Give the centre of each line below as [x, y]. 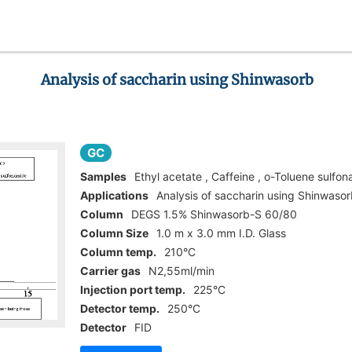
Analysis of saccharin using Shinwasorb [177, 80]
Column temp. [119, 251]
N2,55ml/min [182, 270]
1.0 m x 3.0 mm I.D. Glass [222, 233]
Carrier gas [111, 270]
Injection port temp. [133, 289]
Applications [115, 195]
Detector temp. [120, 308]
